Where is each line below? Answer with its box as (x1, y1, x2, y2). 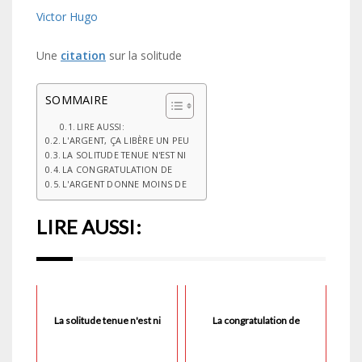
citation (61, 48, 106, 63)
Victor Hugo (36, 9, 98, 24)
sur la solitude (106, 48, 182, 63)
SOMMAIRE (45, 92, 107, 107)
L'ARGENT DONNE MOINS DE (62, 178, 187, 190)
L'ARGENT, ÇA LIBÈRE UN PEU (62, 134, 190, 146)
